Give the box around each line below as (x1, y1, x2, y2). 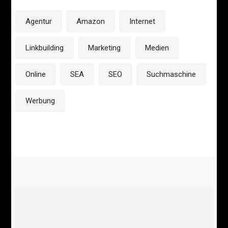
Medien (145, 43, 169, 53)
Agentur (25, 17, 52, 26)
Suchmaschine (147, 70, 196, 79)
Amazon (76, 17, 105, 26)
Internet (129, 17, 156, 26)
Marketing (88, 43, 121, 53)
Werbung (25, 96, 55, 106)
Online (25, 70, 46, 79)
